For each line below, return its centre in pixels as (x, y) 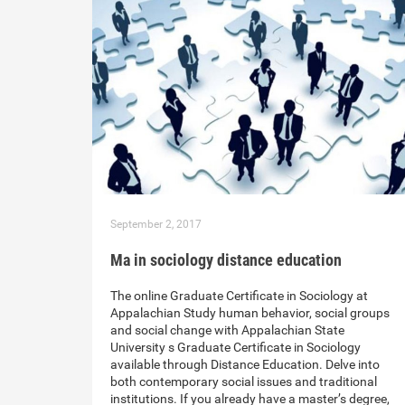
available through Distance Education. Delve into (245, 365)
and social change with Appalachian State (227, 330)
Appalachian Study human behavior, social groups (250, 313)
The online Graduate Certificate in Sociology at (239, 296)
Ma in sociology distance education (226, 260)
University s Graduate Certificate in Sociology (235, 348)
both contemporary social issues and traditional (244, 382)
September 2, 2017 (156, 225)
